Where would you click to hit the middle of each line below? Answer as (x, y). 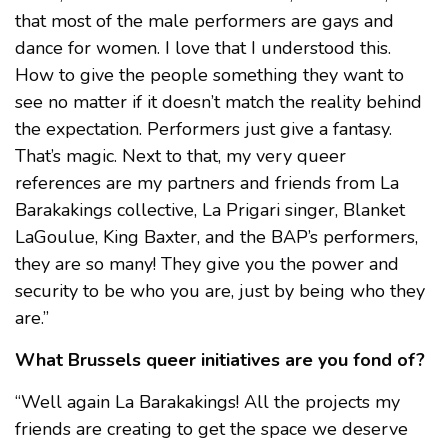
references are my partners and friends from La (207, 182)
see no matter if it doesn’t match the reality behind (218, 101)
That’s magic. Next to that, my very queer (180, 155)
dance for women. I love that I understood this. (203, 47)
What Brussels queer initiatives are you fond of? (220, 359)
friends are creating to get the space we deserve (211, 428)
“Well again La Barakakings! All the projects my (207, 401)
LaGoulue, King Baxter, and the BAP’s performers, (216, 236)
